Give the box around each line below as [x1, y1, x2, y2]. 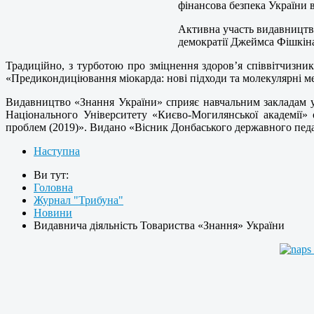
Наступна [34, 145, 80, 158]
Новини [34, 207, 72, 219]
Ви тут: [34, 169, 71, 182]
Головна [34, 182, 73, 194]
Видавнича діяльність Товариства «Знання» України [34, 219, 285, 232]
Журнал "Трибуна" [34, 194, 123, 207]
